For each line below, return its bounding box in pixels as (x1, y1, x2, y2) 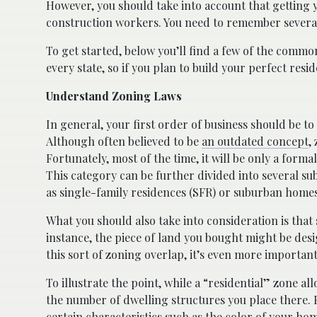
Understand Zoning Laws (46, 88, 182, 103)
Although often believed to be (46, 133, 202, 149)
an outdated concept (202, 133, 309, 149)
